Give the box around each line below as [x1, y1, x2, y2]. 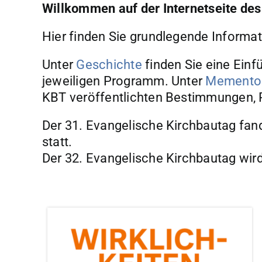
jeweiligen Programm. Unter [42, 73, 206, 88]
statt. [42, 134, 73, 149]
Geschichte [76, 57, 142, 72]
